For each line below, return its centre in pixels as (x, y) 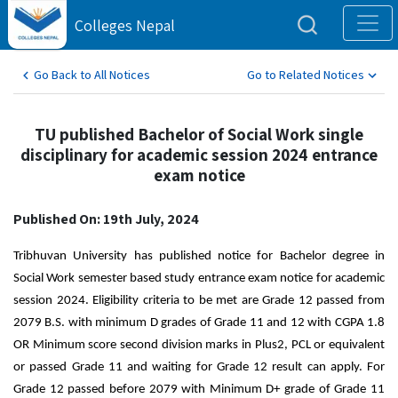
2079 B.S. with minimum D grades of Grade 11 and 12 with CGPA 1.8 (199, 323)
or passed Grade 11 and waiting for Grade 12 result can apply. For (199, 367)
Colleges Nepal (125, 25)
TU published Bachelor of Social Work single (199, 134)
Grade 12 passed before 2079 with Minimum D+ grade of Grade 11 (199, 390)
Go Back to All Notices (92, 75)
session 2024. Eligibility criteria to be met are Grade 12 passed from (199, 301)
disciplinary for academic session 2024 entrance (199, 155)
